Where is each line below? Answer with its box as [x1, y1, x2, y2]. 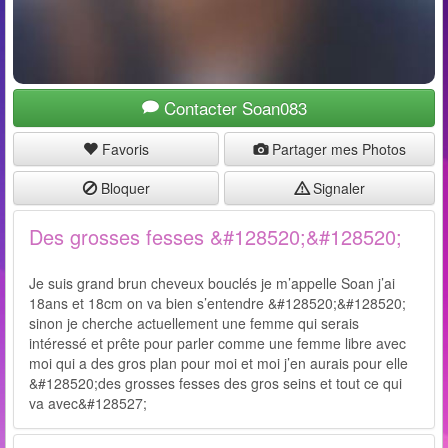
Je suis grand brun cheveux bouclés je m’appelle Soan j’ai [29, 273, 395, 293]
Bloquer [100, 178, 150, 198]
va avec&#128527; [29, 393, 147, 413]
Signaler [312, 178, 365, 198]
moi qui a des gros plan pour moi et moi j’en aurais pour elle [29, 353, 408, 373]
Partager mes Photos [271, 139, 406, 159]
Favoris [101, 139, 149, 159]
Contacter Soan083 [158, 95, 307, 120]
